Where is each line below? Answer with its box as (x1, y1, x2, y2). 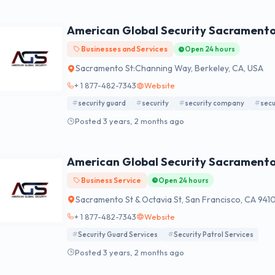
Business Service (79, 175, 141, 185)
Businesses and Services (79, 44, 168, 54)
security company (185, 99, 244, 108)
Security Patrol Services (174, 230, 254, 239)
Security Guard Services (78, 230, 158, 239)
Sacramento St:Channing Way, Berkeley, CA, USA (76, 63, 263, 74)
